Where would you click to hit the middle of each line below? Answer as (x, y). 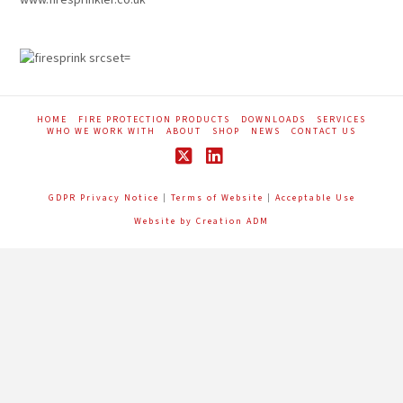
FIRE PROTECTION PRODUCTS (154, 120)
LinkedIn (252, 174)
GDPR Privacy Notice (105, 198)
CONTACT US (324, 132)
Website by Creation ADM (201, 222)
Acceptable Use (315, 198)
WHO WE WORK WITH (101, 132)
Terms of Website (217, 198)
